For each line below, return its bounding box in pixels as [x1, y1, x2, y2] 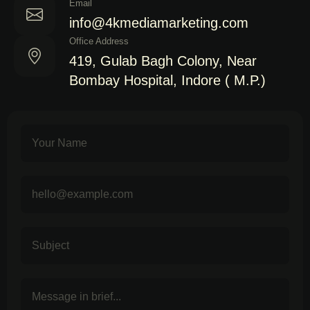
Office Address [69, 36, 129, 47]
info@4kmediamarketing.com [69, 15, 248, 30]
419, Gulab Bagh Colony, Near [69, 53, 257, 69]
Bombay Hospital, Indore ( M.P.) [69, 73, 266, 89]
